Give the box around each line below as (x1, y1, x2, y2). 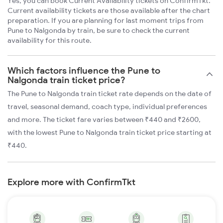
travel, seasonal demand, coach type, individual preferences (7, 102, 207, 111)
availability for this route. (7, 36, 92, 45)
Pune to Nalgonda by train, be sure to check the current (7, 26, 190, 35)
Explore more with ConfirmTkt (7, 176, 135, 188)
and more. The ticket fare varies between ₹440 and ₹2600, (7, 115, 201, 124)
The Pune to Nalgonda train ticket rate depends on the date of (7, 89, 212, 99)
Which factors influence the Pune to (7, 65, 160, 77)
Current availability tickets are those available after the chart (7, 6, 210, 15)
